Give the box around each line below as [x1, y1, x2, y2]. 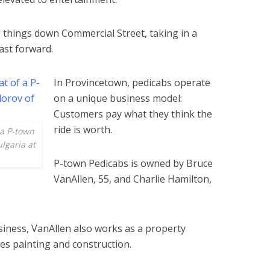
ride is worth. [54, 123, 112, 136]
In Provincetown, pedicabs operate [54, 76, 210, 89]
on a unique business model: [54, 92, 182, 105]
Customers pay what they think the [54, 107, 212, 121]
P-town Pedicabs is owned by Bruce [54, 157, 213, 170]
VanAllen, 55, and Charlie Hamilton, [54, 172, 212, 186]
